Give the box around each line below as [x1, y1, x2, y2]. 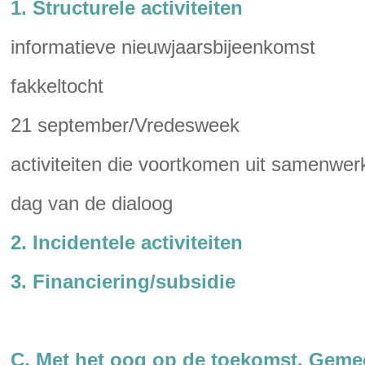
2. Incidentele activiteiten [11, 231, 243, 253]
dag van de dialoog [11, 192, 173, 214]
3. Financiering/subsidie [11, 270, 235, 292]
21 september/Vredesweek [11, 114, 240, 136]
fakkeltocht [11, 75, 103, 97]
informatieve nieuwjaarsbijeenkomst [11, 36, 315, 58]
